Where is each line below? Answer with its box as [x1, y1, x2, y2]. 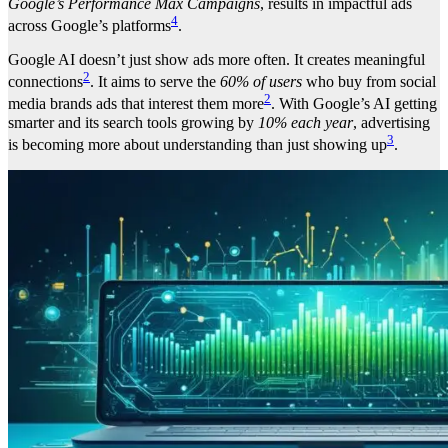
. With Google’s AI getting [271, 95, 437, 113]
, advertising [353, 113, 430, 131]
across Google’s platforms [8, 16, 171, 34]
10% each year [258, 113, 353, 131]
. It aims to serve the [90, 73, 220, 91]
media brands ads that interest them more [8, 95, 264, 113]
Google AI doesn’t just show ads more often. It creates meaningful [8, 50, 425, 68]
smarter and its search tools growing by [8, 113, 258, 131]
